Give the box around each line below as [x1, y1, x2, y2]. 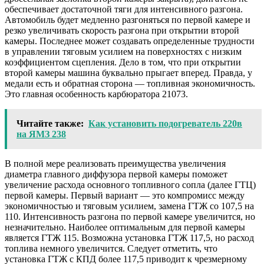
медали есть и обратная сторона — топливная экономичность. [5, 78, 255, 88]
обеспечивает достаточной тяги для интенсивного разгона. [5, 4, 243, 14]
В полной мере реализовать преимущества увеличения [5, 158, 226, 169]
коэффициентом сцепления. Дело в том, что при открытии [5, 57, 241, 67]
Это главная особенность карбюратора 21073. [5, 88, 188, 99]
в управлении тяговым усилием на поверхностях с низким [5, 46, 242, 57]
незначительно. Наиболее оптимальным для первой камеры [5, 222, 245, 232]
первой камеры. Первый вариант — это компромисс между [5, 190, 245, 200]
